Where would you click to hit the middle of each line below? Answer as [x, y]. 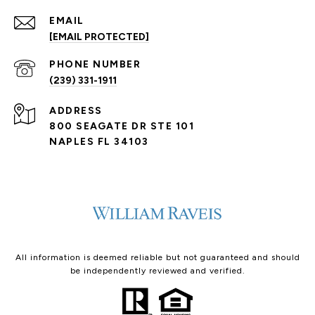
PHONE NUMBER [95, 64]
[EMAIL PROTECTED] [99, 37]
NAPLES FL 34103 [99, 141]
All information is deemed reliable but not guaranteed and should [157, 257]
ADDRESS [76, 110]
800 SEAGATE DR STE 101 [122, 126]
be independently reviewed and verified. [157, 270]
